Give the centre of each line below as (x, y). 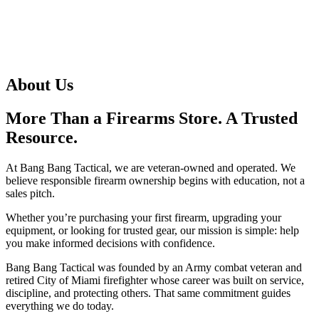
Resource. (42, 138)
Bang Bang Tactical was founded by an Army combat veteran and (154, 268)
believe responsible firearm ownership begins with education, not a (155, 181)
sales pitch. (30, 194)
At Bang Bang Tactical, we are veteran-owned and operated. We (151, 168)
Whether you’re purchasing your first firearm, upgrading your (143, 218)
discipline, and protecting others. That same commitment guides (148, 293)
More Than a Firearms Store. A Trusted (152, 119)
